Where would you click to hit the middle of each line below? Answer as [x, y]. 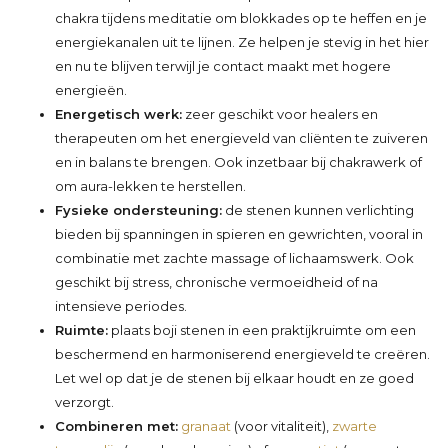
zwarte [354, 425]
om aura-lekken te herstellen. [150, 185]
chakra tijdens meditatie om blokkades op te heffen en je [241, 17]
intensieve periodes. [121, 305]
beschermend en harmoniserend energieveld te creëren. [242, 353]
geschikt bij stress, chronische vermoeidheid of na [216, 281]
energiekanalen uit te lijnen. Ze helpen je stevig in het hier [242, 41]
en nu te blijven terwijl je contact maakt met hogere [223, 65]
